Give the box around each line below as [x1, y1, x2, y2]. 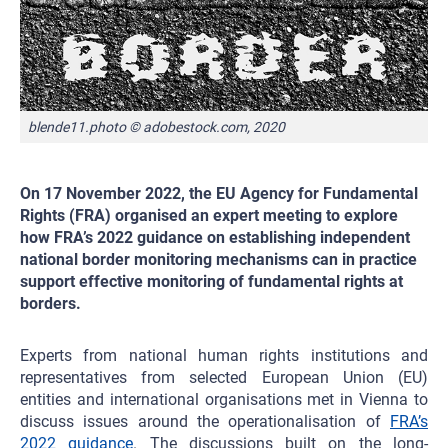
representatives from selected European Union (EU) [20, 368, 428, 387]
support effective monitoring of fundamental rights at [20, 272, 403, 291]
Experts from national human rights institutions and [20, 346, 428, 365]
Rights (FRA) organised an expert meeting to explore [20, 206, 398, 225]
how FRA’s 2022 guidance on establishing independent [20, 228, 410, 247]
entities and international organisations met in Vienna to [20, 390, 428, 409]
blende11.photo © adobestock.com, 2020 [28, 119, 285, 135]
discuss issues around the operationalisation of [20, 412, 390, 431]
